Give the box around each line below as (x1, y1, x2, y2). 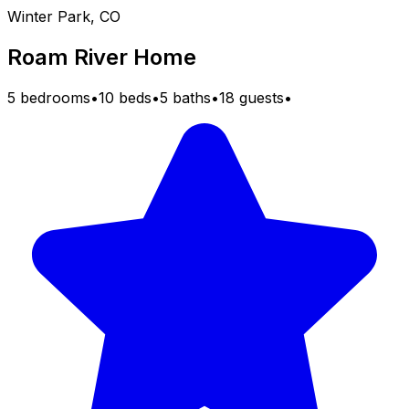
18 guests (219, 88, 284, 107)
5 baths (160, 88, 211, 107)
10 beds (99, 88, 152, 107)
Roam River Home (7, 43, 196, 70)
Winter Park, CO (7, 7, 121, 26)
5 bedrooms (7, 88, 90, 107)
